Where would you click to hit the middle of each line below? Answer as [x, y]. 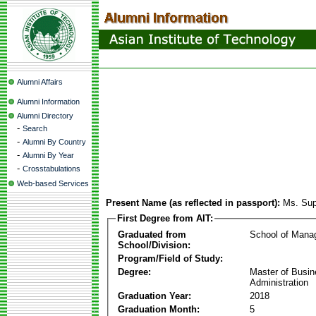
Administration [279, 282]
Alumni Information [48, 102]
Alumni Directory [45, 116]
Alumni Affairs [40, 82]
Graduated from [152, 234]
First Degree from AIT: [165, 218]
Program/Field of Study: [170, 258]
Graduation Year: [154, 296]
